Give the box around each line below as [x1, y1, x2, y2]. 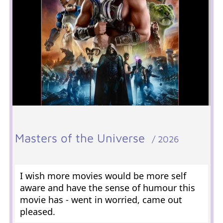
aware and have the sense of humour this [19, 182, 195, 194]
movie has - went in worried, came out [19, 194, 182, 206]
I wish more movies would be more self [19, 170, 186, 182]
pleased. [19, 206, 55, 218]
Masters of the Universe [14, 131, 152, 145]
